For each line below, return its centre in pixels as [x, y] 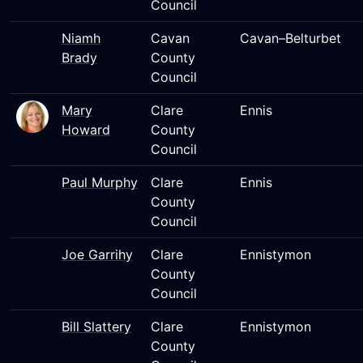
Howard [86, 130]
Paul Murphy [100, 182]
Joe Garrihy [97, 254]
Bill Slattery [96, 327]
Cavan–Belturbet [290, 38]
